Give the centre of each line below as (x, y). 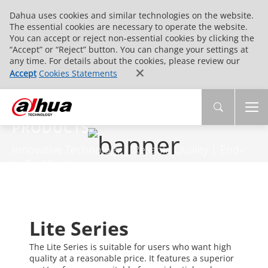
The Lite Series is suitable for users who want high (130, 246)
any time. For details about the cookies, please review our (125, 61)
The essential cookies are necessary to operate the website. (129, 27)
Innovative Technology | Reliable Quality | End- (127, 150)
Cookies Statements (78, 73)
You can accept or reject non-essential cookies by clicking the (132, 38)
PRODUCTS (51, 128)
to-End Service (47, 164)
